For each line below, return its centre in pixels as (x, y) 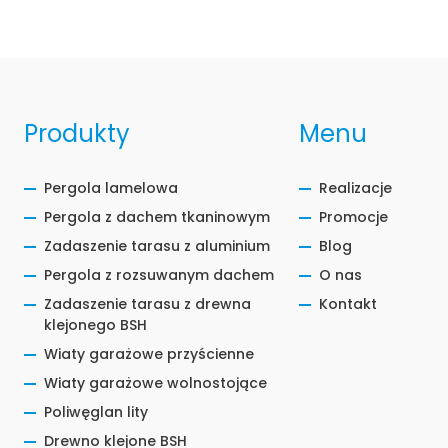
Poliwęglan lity (96, 412)
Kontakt (347, 304)
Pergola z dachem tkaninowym (157, 217)
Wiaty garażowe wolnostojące (155, 383)
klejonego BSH (95, 325)
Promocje (353, 217)
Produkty (77, 133)
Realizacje (355, 188)
